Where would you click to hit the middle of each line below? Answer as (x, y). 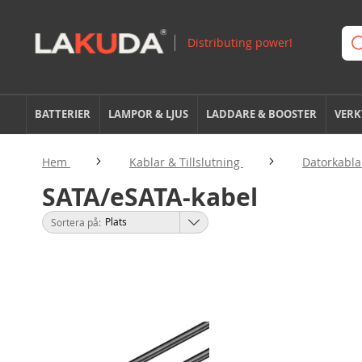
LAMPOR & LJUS (149, 114)
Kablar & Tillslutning (186, 162)
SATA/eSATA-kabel (150, 197)
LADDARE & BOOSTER (262, 114)
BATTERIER (63, 114)
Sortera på (75, 222)
